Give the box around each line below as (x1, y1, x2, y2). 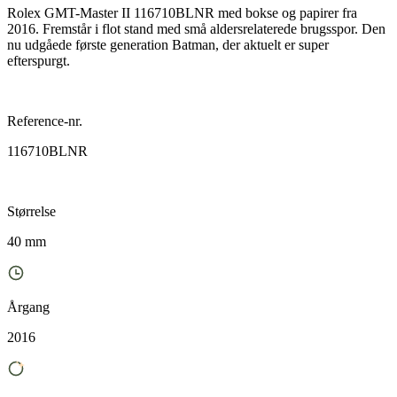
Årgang (7, 299, 50, 315)
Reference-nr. (7, 113, 82, 128)
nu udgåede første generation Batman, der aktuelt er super (7, 36, 329, 52)
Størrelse (7, 203, 56, 219)
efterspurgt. (7, 52, 70, 68)
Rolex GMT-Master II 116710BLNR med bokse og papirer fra (7, 4, 357, 20)
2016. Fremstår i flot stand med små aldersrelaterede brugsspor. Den (7, 20, 385, 36)
